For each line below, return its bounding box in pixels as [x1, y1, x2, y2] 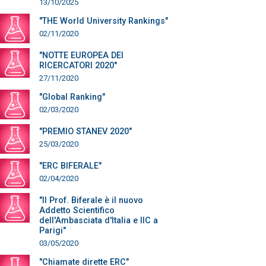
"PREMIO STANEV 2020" [39, 126, 132, 137]
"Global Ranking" [39, 92, 105, 102]
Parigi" [39, 226, 66, 236]
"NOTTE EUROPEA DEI [39, 50, 123, 61]
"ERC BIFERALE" [39, 161, 102, 171]
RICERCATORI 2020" [39, 61, 117, 71]
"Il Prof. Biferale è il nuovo [39, 195, 143, 205]
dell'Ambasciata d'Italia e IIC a [39, 216, 158, 226]
